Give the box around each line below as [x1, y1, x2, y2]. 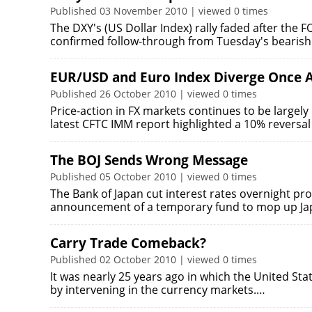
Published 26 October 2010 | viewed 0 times [50, 87, 257, 100]
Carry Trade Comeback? [50, 234, 206, 252]
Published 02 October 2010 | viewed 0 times [50, 253, 257, 266]
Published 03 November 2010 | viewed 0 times [50, 4, 268, 17]
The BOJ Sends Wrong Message [50, 151, 248, 169]
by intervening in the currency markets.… [50, 282, 265, 297]
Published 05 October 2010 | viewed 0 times [50, 170, 257, 183]
